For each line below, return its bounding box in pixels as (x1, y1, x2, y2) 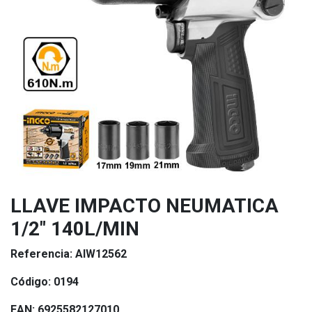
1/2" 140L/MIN (10, 217, 139, 240)
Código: (10, 275, 54, 288)
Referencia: (10, 247, 75, 260)
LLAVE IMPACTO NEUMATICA (10, 194, 279, 217)
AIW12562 (75, 247, 127, 260)
